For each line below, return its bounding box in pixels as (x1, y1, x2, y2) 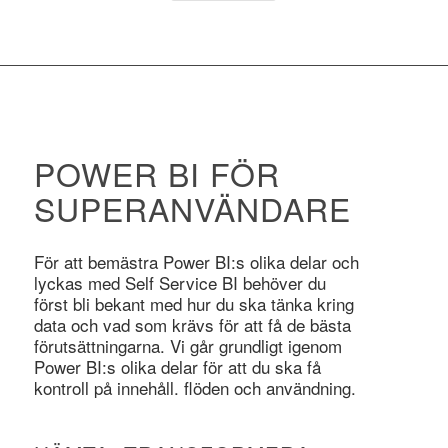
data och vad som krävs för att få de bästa (33, 311, 351, 337)
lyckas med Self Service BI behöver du (33, 269, 326, 295)
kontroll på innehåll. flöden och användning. (33, 374, 356, 400)
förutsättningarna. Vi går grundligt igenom (33, 332, 342, 358)
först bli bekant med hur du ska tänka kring (33, 290, 354, 316)
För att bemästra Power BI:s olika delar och (33, 248, 359, 274)
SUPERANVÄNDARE (33, 185, 351, 232)
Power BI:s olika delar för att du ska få (33, 353, 321, 379)
